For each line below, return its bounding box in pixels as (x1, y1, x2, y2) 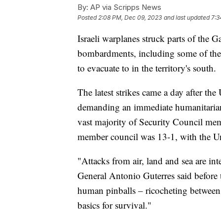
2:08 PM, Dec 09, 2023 (98, 13, 162, 21)
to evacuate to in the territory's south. (77, 61, 216, 74)
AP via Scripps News (88, 2, 161, 12)
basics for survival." (77, 198, 151, 211)
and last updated (164, 13, 210, 21)
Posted (77, 13, 98, 21)
